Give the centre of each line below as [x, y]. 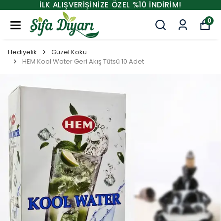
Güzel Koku [69, 52]
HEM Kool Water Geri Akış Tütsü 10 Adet [83, 61]
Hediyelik [22, 52]
